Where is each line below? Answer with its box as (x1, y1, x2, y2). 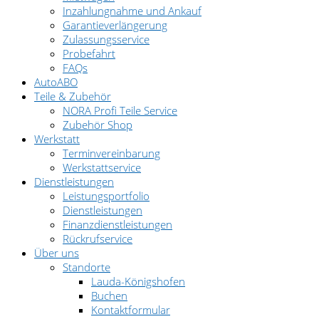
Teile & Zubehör (34, 88, 111, 103)
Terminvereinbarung (63, 145, 160, 160)
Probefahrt (63, 46, 115, 61)
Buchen (91, 288, 127, 303)
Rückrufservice (63, 231, 132, 246)
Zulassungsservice (63, 31, 150, 46)
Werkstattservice (63, 159, 141, 174)
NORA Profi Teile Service (63, 103, 177, 117)
